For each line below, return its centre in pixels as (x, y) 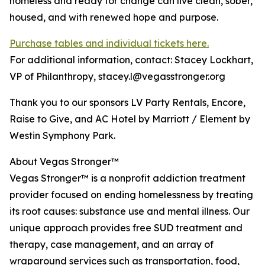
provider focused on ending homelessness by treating (131, 195)
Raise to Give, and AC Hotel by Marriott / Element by (130, 119)
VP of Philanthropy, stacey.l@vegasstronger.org (117, 77)
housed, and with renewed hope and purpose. (114, 17)
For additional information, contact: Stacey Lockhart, (131, 60)
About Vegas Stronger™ (64, 162)
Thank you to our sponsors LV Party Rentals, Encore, (127, 103)
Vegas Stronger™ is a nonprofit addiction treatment (127, 178)
